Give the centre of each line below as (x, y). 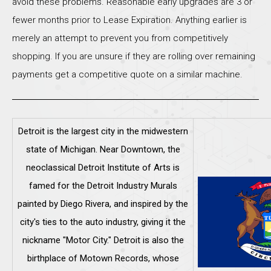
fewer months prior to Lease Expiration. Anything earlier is (129, 20)
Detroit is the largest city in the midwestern (103, 132)
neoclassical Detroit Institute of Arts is (103, 168)
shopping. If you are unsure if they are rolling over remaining (134, 56)
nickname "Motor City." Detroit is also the (103, 240)
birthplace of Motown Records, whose (103, 259)
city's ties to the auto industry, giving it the (103, 222)
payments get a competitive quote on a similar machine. (127, 74)
